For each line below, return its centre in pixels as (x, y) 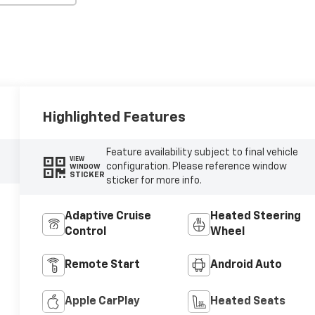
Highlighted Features (114, 117)
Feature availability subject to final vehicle (202, 153)
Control (86, 232)
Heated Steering (255, 217)
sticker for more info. (154, 181)
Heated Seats (247, 302)
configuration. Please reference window (196, 167)
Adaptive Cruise (108, 217)
